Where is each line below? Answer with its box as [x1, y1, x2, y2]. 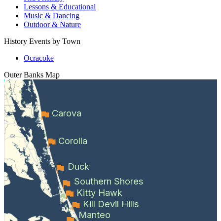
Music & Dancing [24, 11, 79, 20]
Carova [51, 107, 81, 118]
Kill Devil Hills [83, 198, 139, 209]
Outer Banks [4, 70, 43, 79]
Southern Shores [74, 175, 144, 186]
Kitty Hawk [76, 186, 122, 198]
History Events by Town [4, 37, 80, 45]
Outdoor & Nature [24, 20, 81, 29]
